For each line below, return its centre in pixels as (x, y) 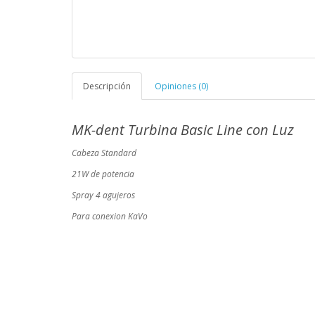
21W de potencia (103, 174)
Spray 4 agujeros (103, 195)
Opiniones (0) (181, 86)
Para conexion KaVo (110, 217)
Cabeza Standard (104, 153)
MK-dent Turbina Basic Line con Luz (183, 130)
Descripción (107, 86)
